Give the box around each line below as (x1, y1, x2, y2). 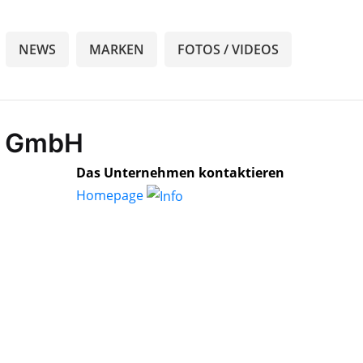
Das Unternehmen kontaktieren (76, 163, 284, 181)
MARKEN (89, 40, 144, 58)
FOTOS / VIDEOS (177, 40, 279, 58)
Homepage (76, 186, 147, 204)
